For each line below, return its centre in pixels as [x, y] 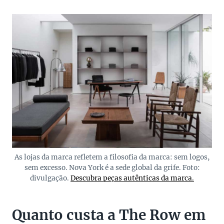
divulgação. [50, 178]
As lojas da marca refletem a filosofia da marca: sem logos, [112, 157]
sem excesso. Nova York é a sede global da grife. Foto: [112, 168]
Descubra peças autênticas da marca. [132, 178]
